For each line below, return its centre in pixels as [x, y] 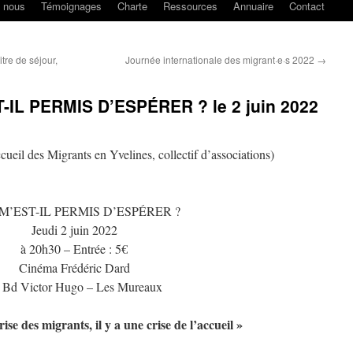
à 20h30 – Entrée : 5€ [74, 249]
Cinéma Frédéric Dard [74, 268]
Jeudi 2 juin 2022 [74, 230]
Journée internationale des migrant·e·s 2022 [221, 59]
